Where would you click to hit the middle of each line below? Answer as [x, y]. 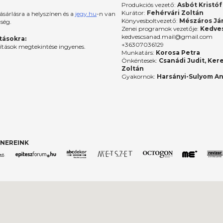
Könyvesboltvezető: [150, 20]
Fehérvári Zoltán [175, 12]
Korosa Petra [178, 52]
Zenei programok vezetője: [161, 28]
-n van [106, 13]
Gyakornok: [139, 76]
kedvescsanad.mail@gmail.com [167, 36]
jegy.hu [86, 13]
